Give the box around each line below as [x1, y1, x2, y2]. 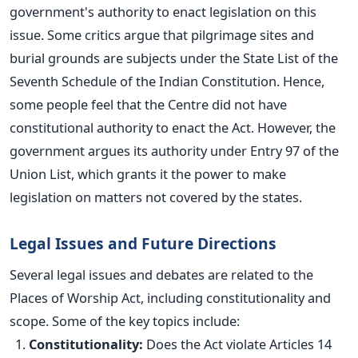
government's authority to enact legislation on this [10, 2, 316, 22]
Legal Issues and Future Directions [10, 233, 276, 255]
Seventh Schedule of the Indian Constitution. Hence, [10, 72, 324, 91]
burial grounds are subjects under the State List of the [10, 49, 338, 68]
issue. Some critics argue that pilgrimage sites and [10, 26, 314, 45]
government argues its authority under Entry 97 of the [10, 141, 339, 161]
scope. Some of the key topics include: [10, 312, 240, 331]
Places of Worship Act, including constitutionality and [10, 288, 331, 308]
